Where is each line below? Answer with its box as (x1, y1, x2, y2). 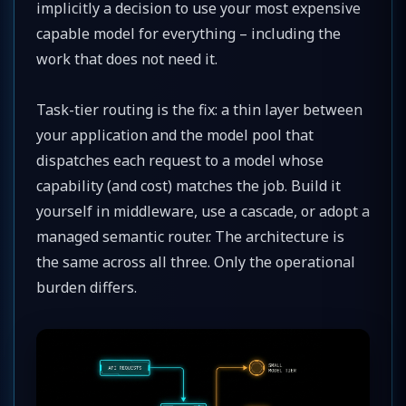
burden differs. (36, 276, 137, 297)
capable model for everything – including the (36, 23, 341, 43)
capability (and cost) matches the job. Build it (36, 175, 341, 196)
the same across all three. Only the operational (36, 251, 355, 272)
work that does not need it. (36, 48, 217, 69)
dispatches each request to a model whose (36, 150, 324, 170)
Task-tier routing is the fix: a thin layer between (36, 99, 362, 120)
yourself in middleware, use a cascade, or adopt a (36, 200, 370, 221)
